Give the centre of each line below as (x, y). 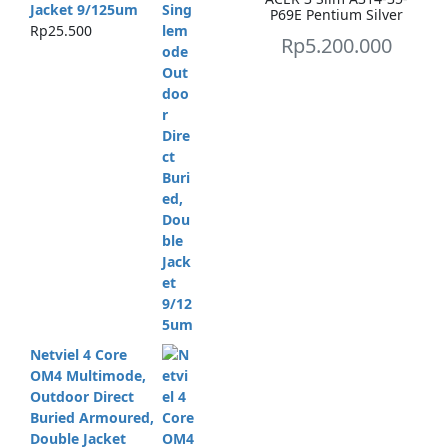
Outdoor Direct (81, 397)
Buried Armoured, (91, 418)
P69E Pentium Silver (336, 14)
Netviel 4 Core (78, 355)
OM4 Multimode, (87, 376)
